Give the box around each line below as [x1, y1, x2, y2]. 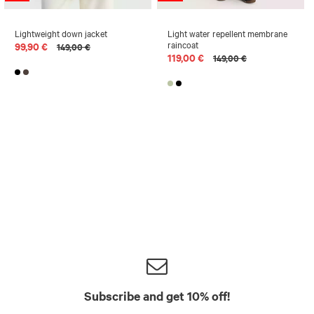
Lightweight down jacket [15, 27, 107, 39]
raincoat [168, 38, 198, 50]
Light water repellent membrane [168, 27, 287, 39]
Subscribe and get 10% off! [84, 287, 230, 304]
